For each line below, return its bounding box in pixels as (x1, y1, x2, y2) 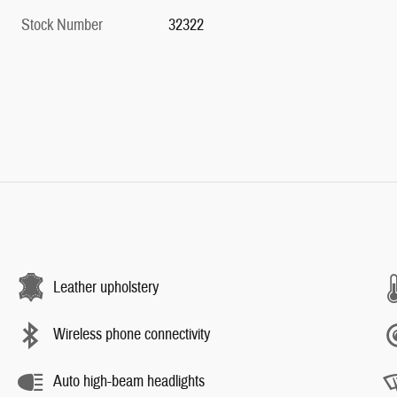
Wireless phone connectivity (53, 324, 210, 345)
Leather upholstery (53, 277, 159, 298)
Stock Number (21, 14, 103, 35)
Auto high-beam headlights (53, 371, 205, 392)
